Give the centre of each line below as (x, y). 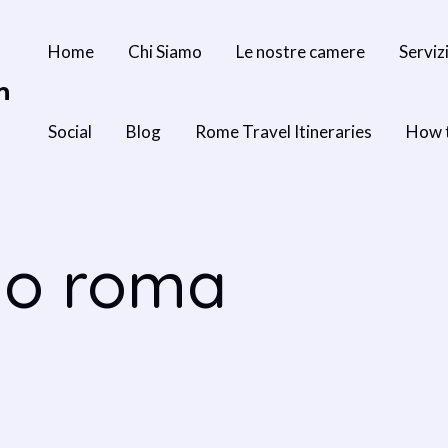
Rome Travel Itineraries (283, 131)
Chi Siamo (165, 51)
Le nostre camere (300, 51)
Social (70, 131)
